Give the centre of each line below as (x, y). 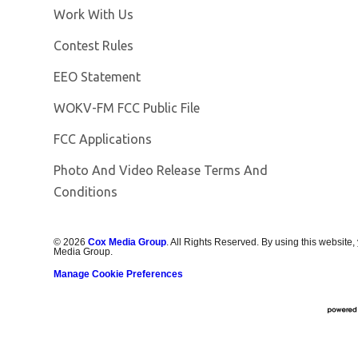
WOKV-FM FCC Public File (127, 107)
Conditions (86, 191)
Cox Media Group (127, 242)
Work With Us (94, 14)
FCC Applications (103, 139)
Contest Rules (94, 45)
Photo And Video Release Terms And (161, 170)
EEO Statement (97, 76)
